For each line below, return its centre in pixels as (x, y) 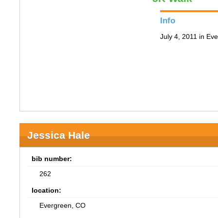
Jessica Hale (59, 135)
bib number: (52, 159)
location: (47, 190)
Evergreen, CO (63, 205)
